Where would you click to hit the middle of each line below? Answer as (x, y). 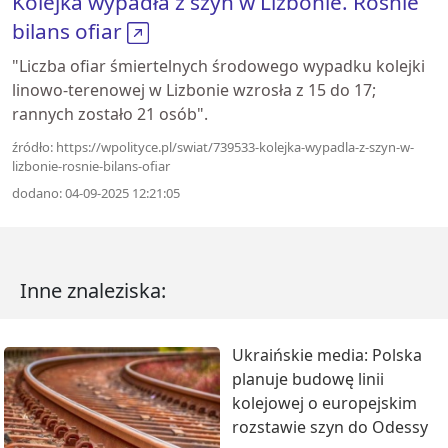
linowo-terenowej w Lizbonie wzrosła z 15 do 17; (194, 90)
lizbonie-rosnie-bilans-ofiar (91, 166)
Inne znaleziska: (93, 290)
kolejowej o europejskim (324, 403)
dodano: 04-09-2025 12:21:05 (96, 193)
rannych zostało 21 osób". (110, 114)
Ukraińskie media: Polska (327, 355)
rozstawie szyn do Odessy (330, 427)
